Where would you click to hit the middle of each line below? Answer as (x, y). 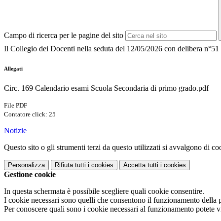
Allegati (13, 69)
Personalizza (26, 165)
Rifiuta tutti (70, 165)
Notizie (15, 131)
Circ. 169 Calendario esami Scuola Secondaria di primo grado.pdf (106, 88)
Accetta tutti (141, 165)
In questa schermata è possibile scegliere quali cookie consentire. (104, 191)
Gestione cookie (30, 175)
